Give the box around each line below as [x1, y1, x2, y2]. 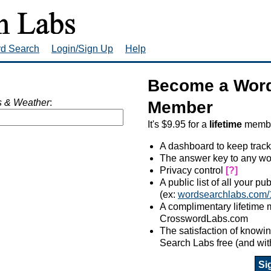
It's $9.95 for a [148, 119, 209, 129]
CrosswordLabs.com [160, 213, 248, 224]
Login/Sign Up [51, 43, 113, 54]
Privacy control [160, 165, 226, 175]
